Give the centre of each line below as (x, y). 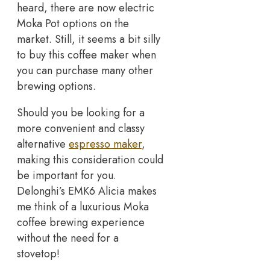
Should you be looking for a (81, 112)
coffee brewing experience (81, 222)
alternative (43, 144)
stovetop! (38, 253)
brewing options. (56, 86)
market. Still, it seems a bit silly (89, 39)
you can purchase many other (85, 70)
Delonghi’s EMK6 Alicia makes (87, 191)
